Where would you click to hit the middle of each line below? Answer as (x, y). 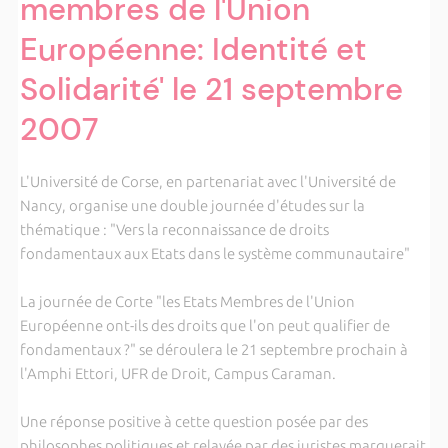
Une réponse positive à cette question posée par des (193, 421)
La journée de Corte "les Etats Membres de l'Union (187, 301)
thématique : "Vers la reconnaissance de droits (174, 229)
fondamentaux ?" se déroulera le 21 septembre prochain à (213, 349)
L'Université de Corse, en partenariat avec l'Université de (207, 181)
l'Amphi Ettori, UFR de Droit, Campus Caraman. (177, 373)
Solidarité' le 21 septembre (211, 89)
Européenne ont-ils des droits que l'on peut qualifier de (204, 325)
